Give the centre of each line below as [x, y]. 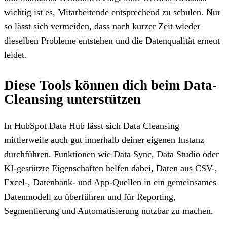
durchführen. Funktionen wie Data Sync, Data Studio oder [111, 154]
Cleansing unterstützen [72, 99]
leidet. [15, 54]
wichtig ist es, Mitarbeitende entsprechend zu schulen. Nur [112, 12]
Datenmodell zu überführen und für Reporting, [90, 196]
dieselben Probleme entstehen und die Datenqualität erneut [112, 40]
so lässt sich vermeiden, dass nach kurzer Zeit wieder [102, 26]
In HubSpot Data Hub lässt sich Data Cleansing [92, 125]
